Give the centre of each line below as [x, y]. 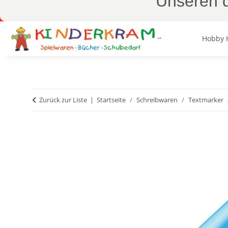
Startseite [111, 100]
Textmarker [206, 100]
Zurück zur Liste [63, 100]
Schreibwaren [157, 100]
